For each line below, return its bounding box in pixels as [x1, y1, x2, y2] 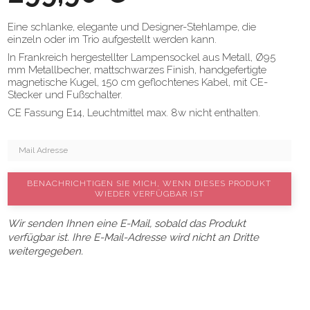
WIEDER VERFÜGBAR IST [94, 189, 204, 199]
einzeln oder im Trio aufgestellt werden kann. [8, 33, 217, 46]
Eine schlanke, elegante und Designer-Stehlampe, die [8, 21, 256, 33]
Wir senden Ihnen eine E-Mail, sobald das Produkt [8, 217, 246, 230]
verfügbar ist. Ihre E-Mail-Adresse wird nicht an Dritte [8, 231, 259, 244]
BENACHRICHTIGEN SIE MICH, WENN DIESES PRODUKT [27, 179, 272, 188]
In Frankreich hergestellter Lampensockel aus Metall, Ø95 [8, 51, 275, 64]
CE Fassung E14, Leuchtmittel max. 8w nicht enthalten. [8, 107, 260, 119]
